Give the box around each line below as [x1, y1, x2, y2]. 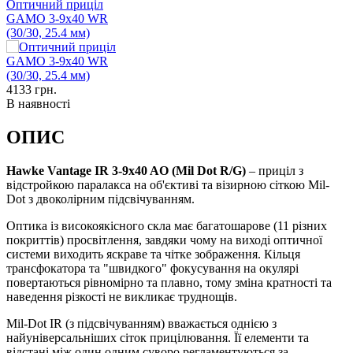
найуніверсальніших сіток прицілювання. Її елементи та [6, 330, 309, 344]
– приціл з [246, 163, 303, 177]
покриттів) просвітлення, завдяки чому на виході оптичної [6, 232, 322, 247]
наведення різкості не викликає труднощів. [6, 289, 237, 303]
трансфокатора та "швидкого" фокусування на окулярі [6, 261, 299, 275]
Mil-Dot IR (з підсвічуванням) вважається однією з [6, 316, 277, 330]
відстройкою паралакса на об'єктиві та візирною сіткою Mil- [6, 177, 329, 191]
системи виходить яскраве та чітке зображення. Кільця [6, 247, 300, 261]
